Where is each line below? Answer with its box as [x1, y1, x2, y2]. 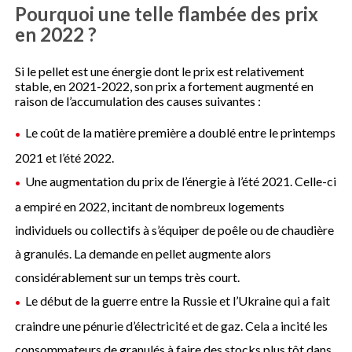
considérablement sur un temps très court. [15, 269, 240, 285]
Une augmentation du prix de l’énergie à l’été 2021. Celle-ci [25, 174, 337, 189]
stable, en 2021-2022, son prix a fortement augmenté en [15, 79, 314, 94]
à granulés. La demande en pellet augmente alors [15, 246, 272, 262]
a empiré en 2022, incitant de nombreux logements [15, 199, 285, 214]
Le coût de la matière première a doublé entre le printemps [25, 125, 336, 141]
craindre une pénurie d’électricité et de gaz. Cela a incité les [15, 317, 328, 333]
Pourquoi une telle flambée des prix [15, 2, 319, 26]
